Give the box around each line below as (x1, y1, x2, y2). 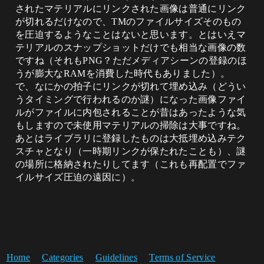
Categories (42, 252, 84, 262)
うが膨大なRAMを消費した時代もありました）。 (15, 68, 230, 78)
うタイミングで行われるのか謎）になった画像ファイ (15, 94, 246, 104)
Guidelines (95, 252, 138, 262)
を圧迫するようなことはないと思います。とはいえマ (15, 29, 246, 39)
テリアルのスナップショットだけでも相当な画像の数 (15, 42, 246, 52)
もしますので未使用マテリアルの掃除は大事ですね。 (15, 120, 246, 130)
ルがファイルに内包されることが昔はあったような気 (15, 107, 246, 117)
